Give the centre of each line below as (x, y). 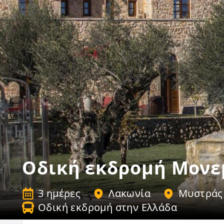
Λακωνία (130, 193)
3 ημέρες (59, 193)
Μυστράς (201, 193)
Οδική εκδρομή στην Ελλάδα (107, 207)
